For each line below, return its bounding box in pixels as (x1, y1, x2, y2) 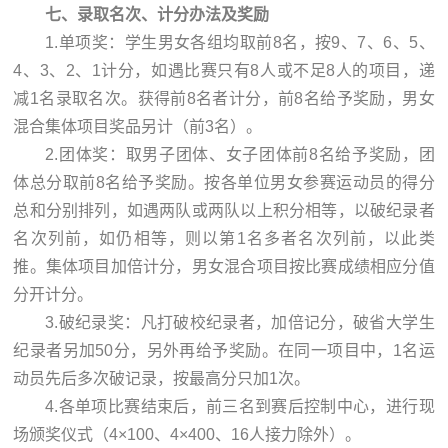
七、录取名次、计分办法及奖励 (45, 5, 270, 23)
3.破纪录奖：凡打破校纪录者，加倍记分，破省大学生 (45, 313, 435, 331)
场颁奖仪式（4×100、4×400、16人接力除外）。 (13, 425, 362, 443)
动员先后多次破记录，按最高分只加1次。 (13, 369, 311, 387)
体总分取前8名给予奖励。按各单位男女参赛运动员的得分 (13, 173, 435, 191)
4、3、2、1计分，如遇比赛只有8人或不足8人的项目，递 (13, 61, 435, 79)
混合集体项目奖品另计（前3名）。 (13, 117, 263, 135)
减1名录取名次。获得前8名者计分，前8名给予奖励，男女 (13, 89, 435, 107)
